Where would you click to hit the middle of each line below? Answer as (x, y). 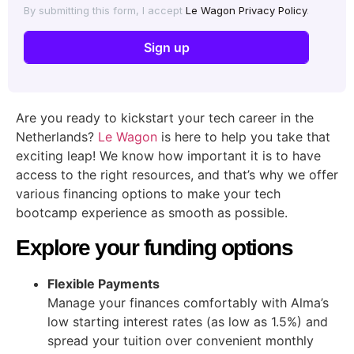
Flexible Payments (104, 283)
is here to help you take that (244, 137)
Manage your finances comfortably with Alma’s (188, 302)
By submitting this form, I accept (105, 11)
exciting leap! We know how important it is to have (168, 156)
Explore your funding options (154, 247)
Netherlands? (57, 137)
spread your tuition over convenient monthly (181, 340)
